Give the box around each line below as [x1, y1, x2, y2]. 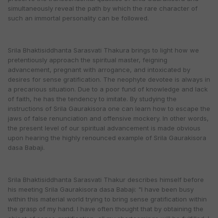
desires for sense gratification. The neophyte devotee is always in [8, 75, 210, 84]
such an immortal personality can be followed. [8, 14, 149, 22]
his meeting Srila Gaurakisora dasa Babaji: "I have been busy [8, 185, 194, 194]
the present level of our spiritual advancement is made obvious [8, 124, 200, 132]
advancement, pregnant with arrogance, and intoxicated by [8, 66, 190, 74]
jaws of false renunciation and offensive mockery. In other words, [8, 114, 209, 123]
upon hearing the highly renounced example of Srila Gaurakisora [8, 134, 206, 142]
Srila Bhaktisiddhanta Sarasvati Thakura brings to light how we [8, 46, 199, 54]
